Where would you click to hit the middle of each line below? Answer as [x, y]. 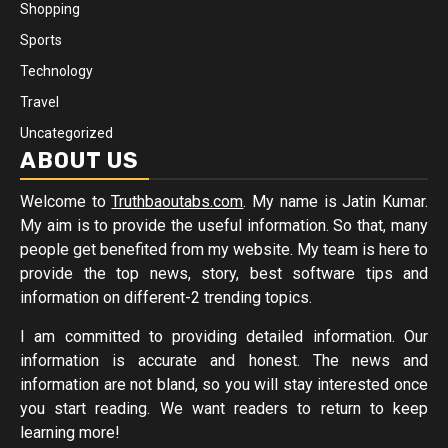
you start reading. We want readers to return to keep [224, 408]
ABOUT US [79, 160]
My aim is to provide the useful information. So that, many [224, 225]
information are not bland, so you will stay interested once [224, 384]
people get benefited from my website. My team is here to [224, 249]
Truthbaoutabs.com [177, 201]
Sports [41, 40]
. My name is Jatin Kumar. [336, 201]
